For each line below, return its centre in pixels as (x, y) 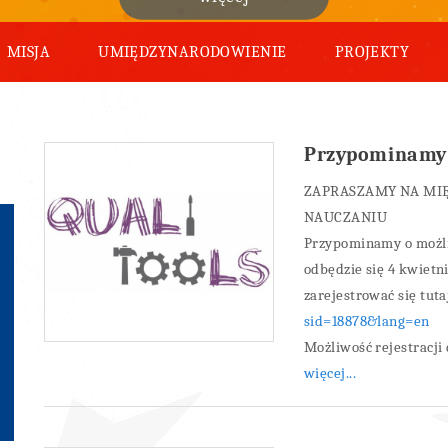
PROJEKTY (372, 52)
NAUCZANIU (345, 217)
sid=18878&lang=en (366, 321)
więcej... (330, 373)
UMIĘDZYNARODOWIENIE (192, 52)
